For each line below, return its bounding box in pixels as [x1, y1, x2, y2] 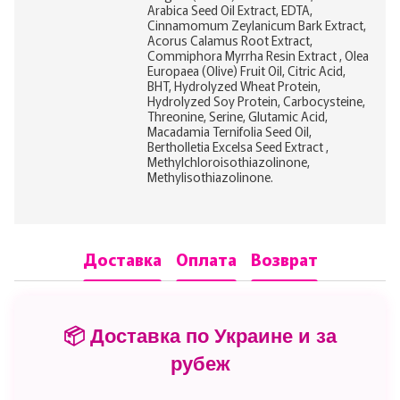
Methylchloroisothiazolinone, [147, 152, 310, 171]
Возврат [250, 247, 318, 271]
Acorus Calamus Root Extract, [147, 30, 312, 49]
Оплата [175, 247, 237, 271]
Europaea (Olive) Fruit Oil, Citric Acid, [147, 61, 346, 79]
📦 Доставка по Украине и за [63, 324, 337, 347]
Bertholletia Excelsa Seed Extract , [147, 137, 329, 155]
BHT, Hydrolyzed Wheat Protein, [147, 76, 321, 95]
